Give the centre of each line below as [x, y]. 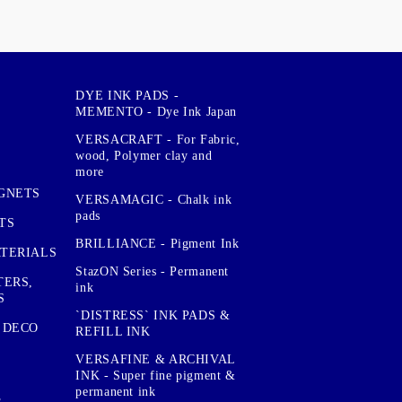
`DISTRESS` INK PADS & [153, 315]
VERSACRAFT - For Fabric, [158, 139]
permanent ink [116, 391]
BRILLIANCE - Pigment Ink [157, 243]
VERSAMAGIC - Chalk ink [154, 199]
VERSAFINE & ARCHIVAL [155, 359]
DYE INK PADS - [127, 95]
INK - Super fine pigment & [156, 375]
